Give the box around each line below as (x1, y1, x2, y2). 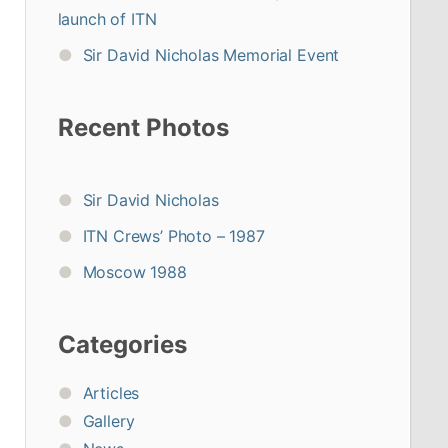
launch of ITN (57, 8, 157, 29)
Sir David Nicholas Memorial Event (82, 44, 340, 65)
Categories (57, 329, 187, 359)
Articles (82, 382, 140, 403)
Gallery (82, 410, 135, 431)
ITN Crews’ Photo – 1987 (82, 225, 265, 246)
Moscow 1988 (82, 261, 187, 282)
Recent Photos (57, 112, 229, 142)
